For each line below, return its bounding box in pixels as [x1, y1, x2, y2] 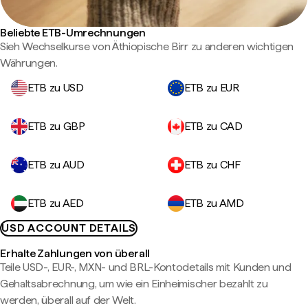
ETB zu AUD [27, 158, 85, 171]
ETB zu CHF [184, 158, 241, 171]
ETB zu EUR [184, 81, 239, 94]
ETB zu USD [27, 81, 84, 94]
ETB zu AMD [184, 197, 244, 210]
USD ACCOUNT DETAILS [1, 221, 137, 234]
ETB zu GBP [27, 120, 85, 133]
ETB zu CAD [184, 120, 243, 133]
